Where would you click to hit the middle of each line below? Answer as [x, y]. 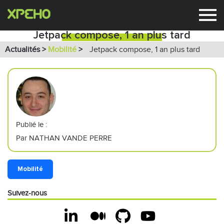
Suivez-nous [27, 193]
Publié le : [31, 124]
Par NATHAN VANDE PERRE [64, 138]
